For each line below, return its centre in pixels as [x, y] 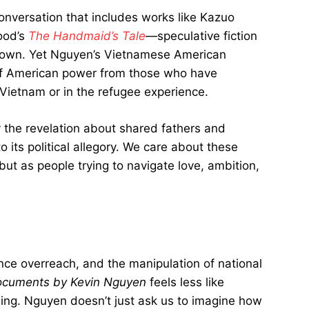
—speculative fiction [201, 36]
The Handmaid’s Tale [87, 36]
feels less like [185, 282]
